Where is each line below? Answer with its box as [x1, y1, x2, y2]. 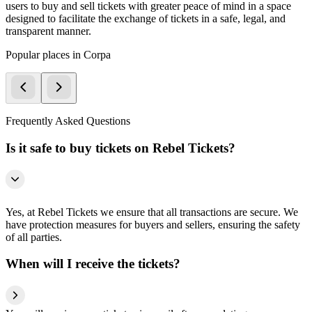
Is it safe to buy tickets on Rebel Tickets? [6, 140, 235, 155]
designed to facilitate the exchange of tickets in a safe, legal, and [6, 13, 286, 25]
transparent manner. [6, 25, 91, 38]
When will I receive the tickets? [6, 256, 180, 272]
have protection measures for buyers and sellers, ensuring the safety [6, 218, 300, 231]
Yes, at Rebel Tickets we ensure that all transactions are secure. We [6, 205, 298, 218]
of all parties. [6, 231, 62, 243]
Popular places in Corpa [6, 49, 111, 61]
